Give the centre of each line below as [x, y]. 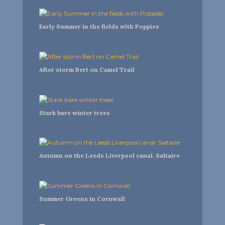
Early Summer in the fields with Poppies [99, 27]
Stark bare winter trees [74, 113]
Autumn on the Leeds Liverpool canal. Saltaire [109, 156]
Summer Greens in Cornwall [82, 198]
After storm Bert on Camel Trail [87, 70]
